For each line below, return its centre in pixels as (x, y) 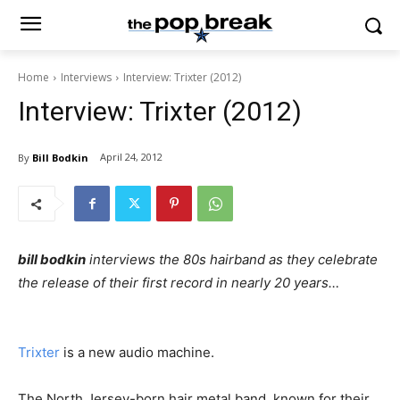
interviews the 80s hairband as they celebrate (232, 259)
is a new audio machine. (137, 352)
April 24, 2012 (131, 157)
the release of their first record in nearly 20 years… (179, 283)
